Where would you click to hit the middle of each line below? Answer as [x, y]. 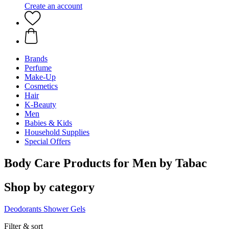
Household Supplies [57, 132]
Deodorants [23, 209]
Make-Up [40, 77]
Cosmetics [41, 86]
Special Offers [48, 141]
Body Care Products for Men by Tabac [106, 163]
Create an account [53, 6]
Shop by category [49, 187]
